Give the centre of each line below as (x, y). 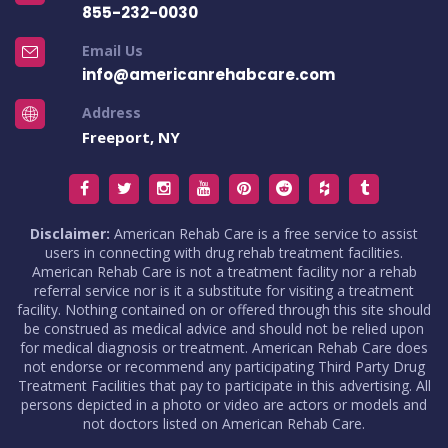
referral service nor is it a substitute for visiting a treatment (224, 290)
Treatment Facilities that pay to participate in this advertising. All (224, 385)
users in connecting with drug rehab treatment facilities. (224, 252)
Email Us (112, 50)
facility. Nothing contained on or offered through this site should (224, 309)
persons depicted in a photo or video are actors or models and (224, 404)
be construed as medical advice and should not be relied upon (224, 328)
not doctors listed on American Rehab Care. (224, 423)
